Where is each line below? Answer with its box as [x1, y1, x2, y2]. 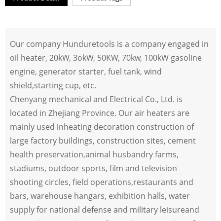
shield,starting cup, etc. [10, 80, 96, 91]
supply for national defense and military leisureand [10, 204, 199, 216]
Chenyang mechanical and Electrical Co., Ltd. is [10, 94, 183, 105]
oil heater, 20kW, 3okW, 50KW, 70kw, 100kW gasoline [10, 52, 202, 64]
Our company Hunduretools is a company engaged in [10, 38, 209, 50]
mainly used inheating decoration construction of [10, 121, 194, 133]
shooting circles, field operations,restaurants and [10, 177, 193, 188]
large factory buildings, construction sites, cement [10, 135, 196, 147]
